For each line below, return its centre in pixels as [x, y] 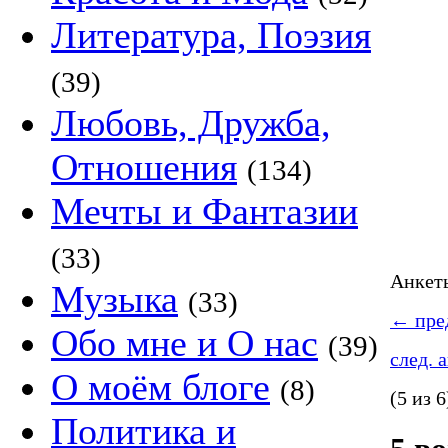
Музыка [114, 299]
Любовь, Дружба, [191, 123]
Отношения [144, 167]
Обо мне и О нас [184, 343]
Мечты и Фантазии [204, 211]
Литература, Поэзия [211, 35]
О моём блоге [160, 387]
